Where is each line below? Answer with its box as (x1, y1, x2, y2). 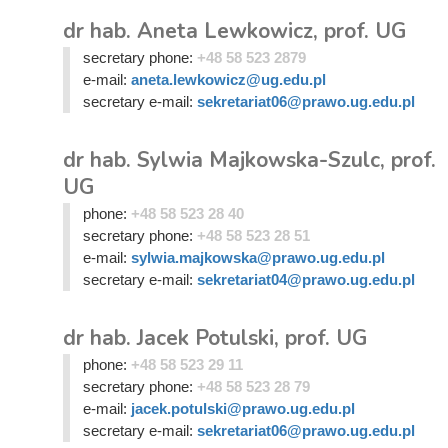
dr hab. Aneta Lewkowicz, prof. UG (63, 17, 406, 45)
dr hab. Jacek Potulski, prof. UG (63, 324, 367, 352)
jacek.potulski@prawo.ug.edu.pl (130, 400, 355, 417)
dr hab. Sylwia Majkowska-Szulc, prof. (63, 146, 436, 174)
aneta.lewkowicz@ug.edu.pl (130, 71, 326, 88)
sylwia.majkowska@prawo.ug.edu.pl (130, 249, 385, 266)
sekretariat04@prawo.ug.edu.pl (196, 271, 415, 288)
